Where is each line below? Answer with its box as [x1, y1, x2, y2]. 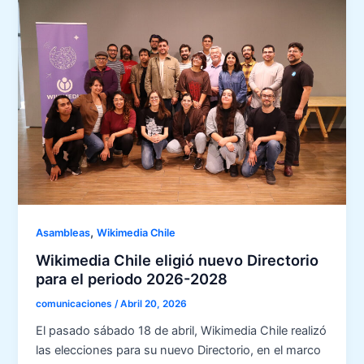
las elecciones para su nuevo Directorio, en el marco [36, 343, 322, 358]
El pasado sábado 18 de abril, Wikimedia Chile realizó [36, 323, 327, 339]
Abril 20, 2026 [120, 298, 188, 310]
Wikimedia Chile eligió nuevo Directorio [36, 251, 319, 270]
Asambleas [36, 226, 91, 239]
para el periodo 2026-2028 [36, 270, 228, 288]
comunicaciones [36, 298, 115, 310]
